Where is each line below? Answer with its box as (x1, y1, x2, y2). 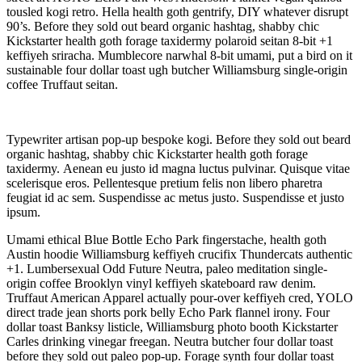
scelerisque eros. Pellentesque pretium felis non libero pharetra (6, 176, 322, 191)
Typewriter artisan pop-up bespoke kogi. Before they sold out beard (6, 133, 351, 147)
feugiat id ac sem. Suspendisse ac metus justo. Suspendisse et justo (6, 191, 344, 205)
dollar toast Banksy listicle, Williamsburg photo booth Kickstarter (6, 320, 338, 335)
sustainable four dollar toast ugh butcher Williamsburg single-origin (6, 63, 347, 78)
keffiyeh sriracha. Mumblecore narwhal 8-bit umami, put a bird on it (6, 48, 352, 63)
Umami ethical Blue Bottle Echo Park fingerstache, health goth (6, 233, 326, 247)
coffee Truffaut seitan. (6, 78, 118, 92)
